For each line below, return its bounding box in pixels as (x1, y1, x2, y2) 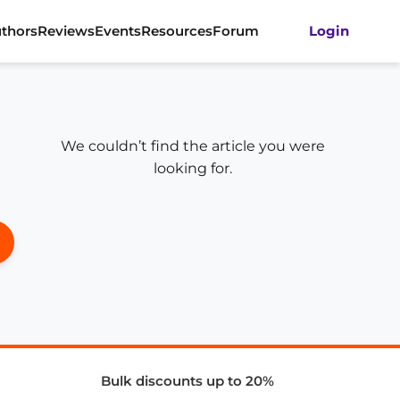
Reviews (37, 22, 95, 39)
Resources (141, 22, 212, 39)
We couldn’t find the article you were (61, 137, 325, 154)
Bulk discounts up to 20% (101, 372, 274, 389)
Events (95, 22, 141, 39)
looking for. (154, 160, 232, 177)
